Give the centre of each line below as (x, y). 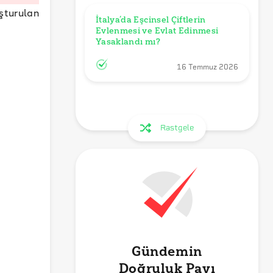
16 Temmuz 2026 (207, 67)
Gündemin (167, 251)
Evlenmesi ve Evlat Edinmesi (157, 30)
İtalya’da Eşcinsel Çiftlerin (151, 19)
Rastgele (177, 127)
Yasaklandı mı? (128, 41)
